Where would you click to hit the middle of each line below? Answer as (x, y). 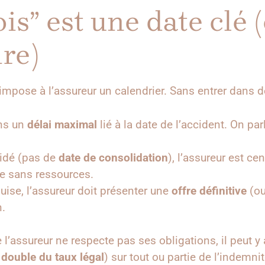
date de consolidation (113, 157)
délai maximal (62, 124)
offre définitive (209, 190)
